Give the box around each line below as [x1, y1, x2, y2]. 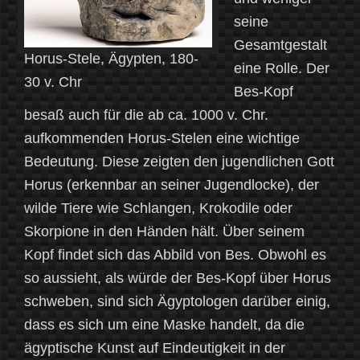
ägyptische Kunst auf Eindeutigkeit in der [24, 340, 285, 357]
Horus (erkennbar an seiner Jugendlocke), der [24, 177, 319, 194]
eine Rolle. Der [234, 60, 329, 77]
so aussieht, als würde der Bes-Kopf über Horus [24, 270, 331, 287]
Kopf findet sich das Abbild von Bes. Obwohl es [24, 247, 326, 264]
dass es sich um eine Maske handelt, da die [24, 317, 305, 333]
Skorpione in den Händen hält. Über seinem [24, 223, 305, 240]
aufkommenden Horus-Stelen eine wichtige [24, 130, 300, 147]
